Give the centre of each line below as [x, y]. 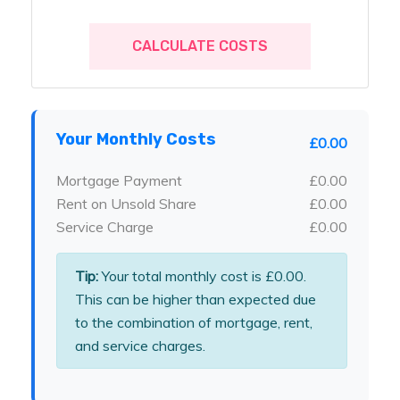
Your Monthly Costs [136, 140]
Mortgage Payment [119, 181]
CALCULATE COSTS [200, 46]
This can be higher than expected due [196, 300]
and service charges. [140, 346]
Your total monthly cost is [182, 276]
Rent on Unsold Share [126, 204]
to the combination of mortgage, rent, [194, 323]
